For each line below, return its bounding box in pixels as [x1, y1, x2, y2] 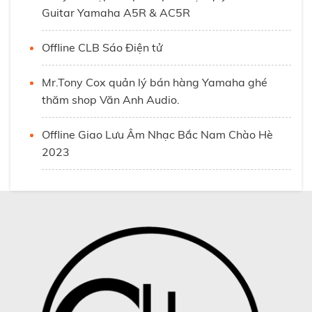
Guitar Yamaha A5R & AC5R [42, 6, 190, 19]
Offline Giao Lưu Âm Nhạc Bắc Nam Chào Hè [42, 127, 273, 141]
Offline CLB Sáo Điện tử [42, 40, 162, 54]
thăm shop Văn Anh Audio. [42, 93, 180, 107]
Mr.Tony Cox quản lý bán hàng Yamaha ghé [42, 75, 267, 89]
